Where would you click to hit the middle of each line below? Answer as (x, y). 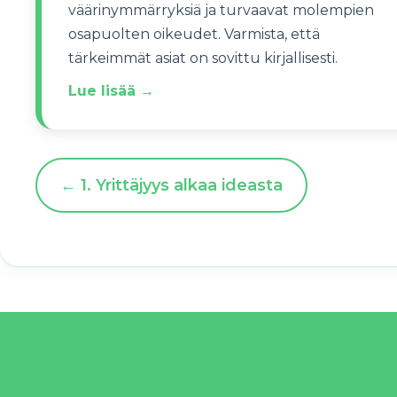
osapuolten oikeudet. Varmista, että (194, 34)
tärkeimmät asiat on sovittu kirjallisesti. (203, 58)
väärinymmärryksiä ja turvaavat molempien (221, 10)
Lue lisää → (111, 91)
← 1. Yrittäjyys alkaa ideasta (171, 185)
